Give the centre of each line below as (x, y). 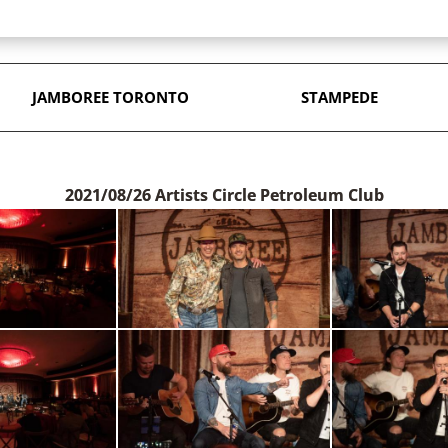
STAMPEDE (339, 97)
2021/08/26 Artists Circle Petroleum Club (224, 195)
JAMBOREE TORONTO (109, 97)
